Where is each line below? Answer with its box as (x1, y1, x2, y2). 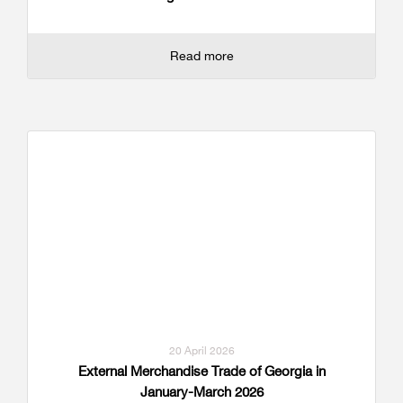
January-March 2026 (139, 382, 264, 400)
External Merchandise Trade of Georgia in (77, 362, 326, 380)
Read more (169, 47, 234, 63)
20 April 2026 (168, 343, 235, 357)
